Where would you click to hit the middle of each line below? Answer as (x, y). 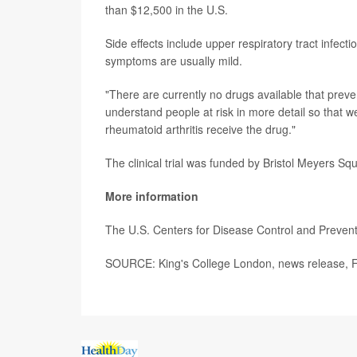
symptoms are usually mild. (174, 60)
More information (152, 196)
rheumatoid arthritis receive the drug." (200, 129)
